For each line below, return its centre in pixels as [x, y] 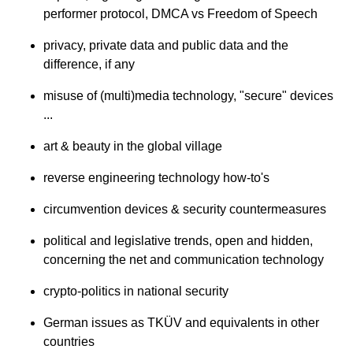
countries [69, 342]
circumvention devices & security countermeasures [185, 210]
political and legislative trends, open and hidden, [178, 241]
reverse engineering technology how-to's [156, 178]
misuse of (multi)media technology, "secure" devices [188, 96]
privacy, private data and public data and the [166, 46]
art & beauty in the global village [133, 147]
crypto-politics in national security [136, 292]
